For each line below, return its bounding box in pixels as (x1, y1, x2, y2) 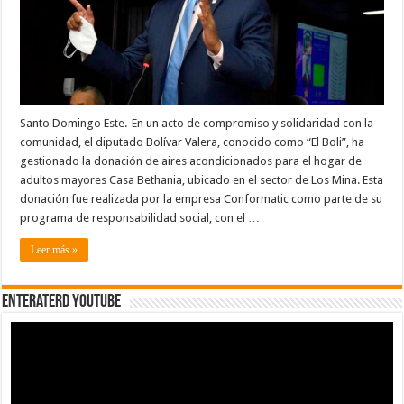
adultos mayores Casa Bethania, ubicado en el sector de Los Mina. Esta (20, 172, 384, 187)
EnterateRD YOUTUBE (2, 292, 122, 311)
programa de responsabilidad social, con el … (20, 210, 261, 225)
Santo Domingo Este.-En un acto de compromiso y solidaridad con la (20, 115, 374, 130)
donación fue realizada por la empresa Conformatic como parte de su (20, 191, 383, 206)
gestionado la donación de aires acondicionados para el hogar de (20, 153, 363, 168)
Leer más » (31, 243, 78, 256)
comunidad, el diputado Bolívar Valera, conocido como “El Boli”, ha (20, 134, 365, 149)
